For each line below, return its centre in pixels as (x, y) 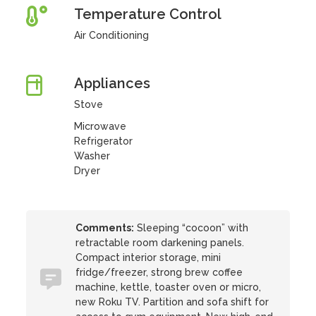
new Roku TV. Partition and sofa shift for (172, 302)
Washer (92, 156)
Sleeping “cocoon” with (192, 228)
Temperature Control (147, 14)
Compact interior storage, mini (148, 257)
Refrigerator (103, 141)
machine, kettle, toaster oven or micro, (169, 287)
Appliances (112, 83)
